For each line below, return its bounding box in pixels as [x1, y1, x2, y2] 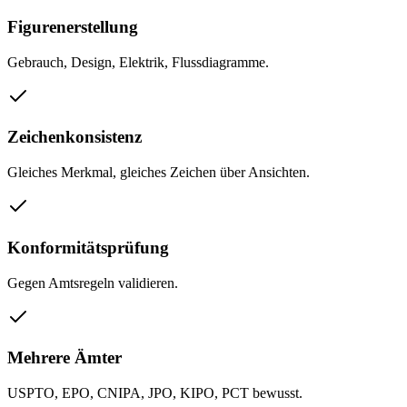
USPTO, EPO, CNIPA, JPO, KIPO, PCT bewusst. [7, 384, 303, 401]
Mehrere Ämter [7, 348, 122, 368]
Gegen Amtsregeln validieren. [7, 274, 178, 291]
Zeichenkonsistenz [7, 127, 142, 147]
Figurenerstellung [7, 16, 138, 36]
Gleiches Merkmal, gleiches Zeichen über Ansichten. [7, 164, 310, 181]
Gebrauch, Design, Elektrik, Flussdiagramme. [7, 54, 269, 70]
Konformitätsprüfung [7, 237, 169, 257]
